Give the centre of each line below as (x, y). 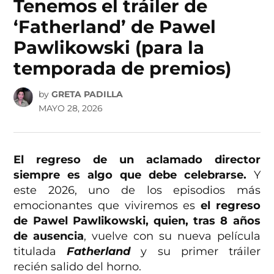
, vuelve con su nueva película (172, 236)
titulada (40, 252)
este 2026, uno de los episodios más (137, 191)
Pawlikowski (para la (109, 47)
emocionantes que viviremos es (107, 206)
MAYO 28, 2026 (70, 109)
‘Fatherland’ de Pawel (115, 26)
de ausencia (49, 236)
